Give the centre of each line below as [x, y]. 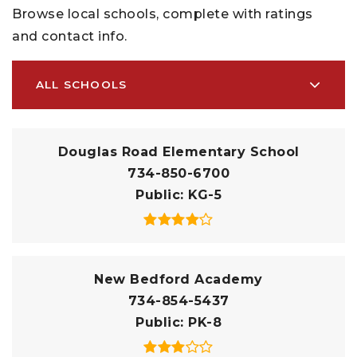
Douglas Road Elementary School [178, 151]
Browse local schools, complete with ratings [163, 14]
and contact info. [70, 36]
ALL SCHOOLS [82, 85]
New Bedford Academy [178, 279]
